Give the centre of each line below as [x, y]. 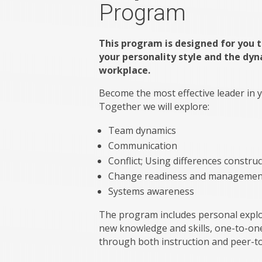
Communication [143, 146]
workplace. [126, 70]
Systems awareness [151, 192]
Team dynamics [142, 131]
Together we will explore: [154, 107]
